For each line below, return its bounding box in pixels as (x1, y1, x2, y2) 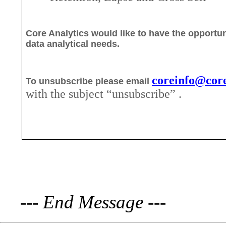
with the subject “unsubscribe (26, 87, 171, 100)
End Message (43, 191, 143, 212)
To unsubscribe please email (26, 76, 152, 86)
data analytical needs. (26, 38, 120, 49)
